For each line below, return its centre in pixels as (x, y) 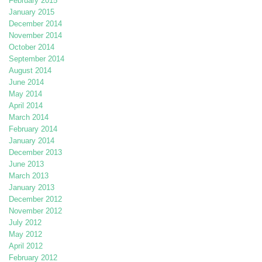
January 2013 (32, 188)
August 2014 (30, 71)
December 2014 (35, 24)
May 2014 (25, 94)
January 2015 (32, 12)
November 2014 (35, 36)
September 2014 (37, 59)
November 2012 (35, 211)
